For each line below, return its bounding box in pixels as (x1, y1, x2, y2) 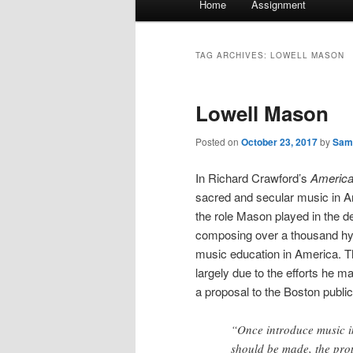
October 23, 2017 (241, 135, 318, 150)
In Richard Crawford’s (195, 169, 310, 186)
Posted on (195, 135, 241, 149)
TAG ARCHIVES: (195, 50, 270, 61)
